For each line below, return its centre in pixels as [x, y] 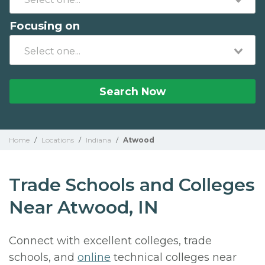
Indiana [98, 140]
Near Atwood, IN [84, 207]
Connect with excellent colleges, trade [110, 241]
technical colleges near [174, 257]
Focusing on [45, 26]
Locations [58, 140]
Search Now [132, 91]
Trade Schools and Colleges [132, 185]
